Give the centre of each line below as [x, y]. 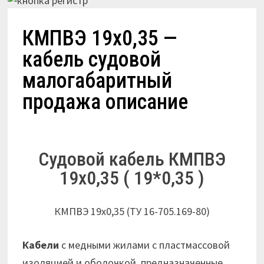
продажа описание [105, 102]
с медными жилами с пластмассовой [145, 245]
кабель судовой [92, 60]
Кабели [41, 245]
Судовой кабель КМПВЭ [132, 159]
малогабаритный [98, 81]
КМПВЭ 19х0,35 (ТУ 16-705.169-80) [132, 212]
